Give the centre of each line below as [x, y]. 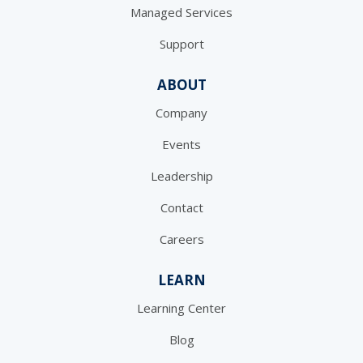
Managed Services [181, 13]
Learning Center [181, 308]
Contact [181, 208]
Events [181, 145]
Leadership [181, 176]
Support [181, 44]
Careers [181, 239]
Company [181, 113]
